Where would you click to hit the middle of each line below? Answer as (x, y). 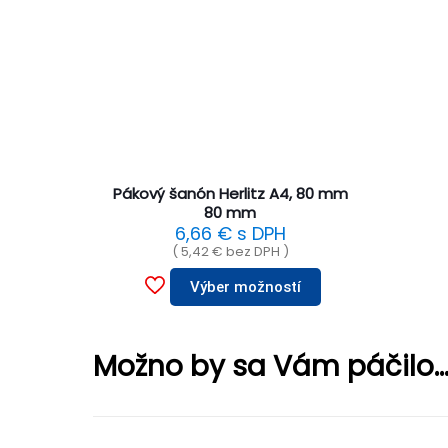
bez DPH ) (255, 252)
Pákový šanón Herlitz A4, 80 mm (230, 194)
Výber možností (245, 287)
